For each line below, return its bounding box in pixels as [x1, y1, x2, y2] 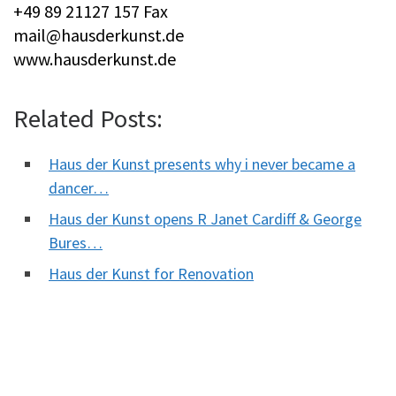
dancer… [49, 178, 109, 199]
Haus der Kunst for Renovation [49, 263, 254, 285]
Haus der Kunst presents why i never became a [49, 154, 355, 175]
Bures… [49, 232, 103, 254]
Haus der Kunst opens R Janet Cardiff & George [49, 209, 362, 230]
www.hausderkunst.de [13, 48, 176, 71]
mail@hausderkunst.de [13, 24, 184, 47]
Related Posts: [13, 103, 163, 135]
